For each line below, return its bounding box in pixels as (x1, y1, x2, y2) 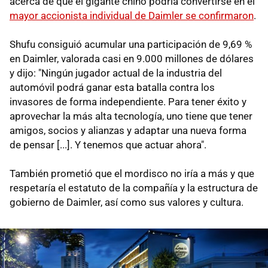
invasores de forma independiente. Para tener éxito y (10, 96, 246, 108)
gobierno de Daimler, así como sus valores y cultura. (10, 196, 243, 209)
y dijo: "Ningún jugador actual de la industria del (10, 67, 222, 80)
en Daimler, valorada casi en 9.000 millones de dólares (10, 53, 254, 65)
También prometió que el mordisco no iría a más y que (10, 167, 254, 180)
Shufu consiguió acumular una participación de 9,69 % (10, 38, 252, 51)
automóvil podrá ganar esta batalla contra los (10, 81, 215, 94)
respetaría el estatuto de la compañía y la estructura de (10, 182, 258, 194)
